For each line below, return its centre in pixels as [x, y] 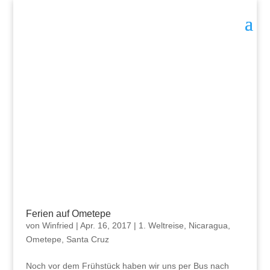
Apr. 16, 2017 [105, 226]
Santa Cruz [87, 240]
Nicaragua [208, 226]
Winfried [58, 226]
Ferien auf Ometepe [68, 214]
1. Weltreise [161, 226]
